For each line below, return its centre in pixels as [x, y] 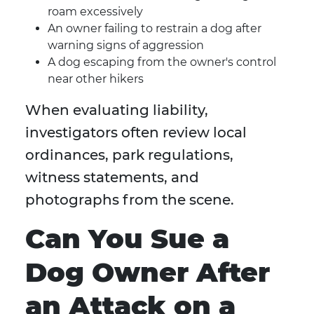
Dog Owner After [148, 273]
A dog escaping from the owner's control [162, 62]
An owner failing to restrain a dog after [155, 29]
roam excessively [95, 12]
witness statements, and [112, 178]
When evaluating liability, [117, 110]
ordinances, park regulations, [129, 155]
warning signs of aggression [126, 46]
